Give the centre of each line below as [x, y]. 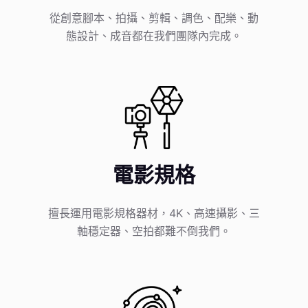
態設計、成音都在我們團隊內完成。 [154, 35]
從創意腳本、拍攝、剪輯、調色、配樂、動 [154, 18]
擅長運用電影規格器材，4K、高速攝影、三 [154, 213]
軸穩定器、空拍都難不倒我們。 [154, 231]
